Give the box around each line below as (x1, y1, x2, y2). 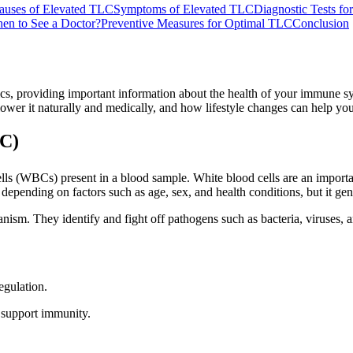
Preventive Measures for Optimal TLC (101, 16, 292, 30)
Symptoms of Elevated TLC (113, 2, 254, 16)
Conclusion (292, 16, 349, 30)
